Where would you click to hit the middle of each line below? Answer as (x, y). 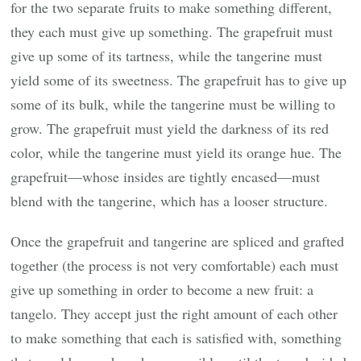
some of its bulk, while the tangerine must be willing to (173, 104)
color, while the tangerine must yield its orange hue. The (176, 152)
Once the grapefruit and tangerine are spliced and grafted (178, 241)
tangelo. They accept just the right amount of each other (174, 313)
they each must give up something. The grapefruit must (172, 31)
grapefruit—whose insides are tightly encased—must (166, 176)
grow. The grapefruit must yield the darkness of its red (170, 128)
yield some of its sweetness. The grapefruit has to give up (179, 79)
